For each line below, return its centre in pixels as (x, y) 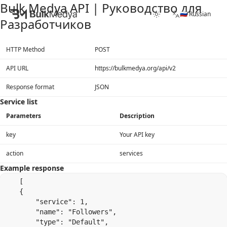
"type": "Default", (56, 222)
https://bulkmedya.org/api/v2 (135, 68)
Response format (30, 87)
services (131, 153)
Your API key (137, 135)
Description (137, 116)
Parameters (24, 116)
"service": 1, (46, 202)
